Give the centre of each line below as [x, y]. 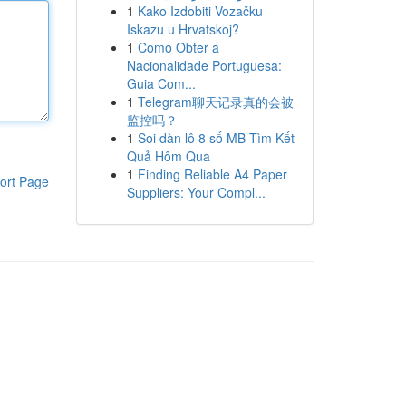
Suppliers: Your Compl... [196, 192]
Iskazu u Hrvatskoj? [183, 29]
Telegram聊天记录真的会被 [215, 101]
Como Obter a [178, 47]
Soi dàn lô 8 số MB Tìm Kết [216, 138]
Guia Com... [161, 83]
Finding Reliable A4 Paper [212, 174]
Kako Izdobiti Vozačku [200, 11]
